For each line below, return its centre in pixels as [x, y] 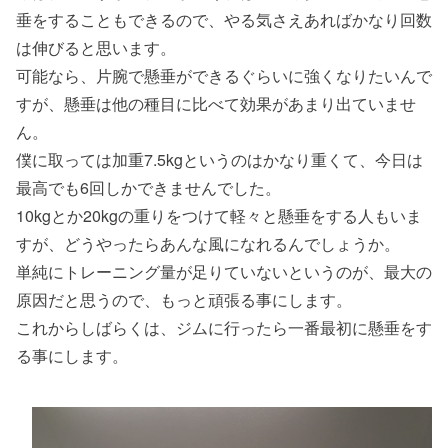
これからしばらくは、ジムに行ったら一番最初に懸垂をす [224, 327]
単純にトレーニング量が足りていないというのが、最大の [224, 271]
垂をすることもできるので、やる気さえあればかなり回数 [224, 19]
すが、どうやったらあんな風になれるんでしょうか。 [208, 243]
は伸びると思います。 [96, 47]
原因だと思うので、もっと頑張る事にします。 [184, 299]
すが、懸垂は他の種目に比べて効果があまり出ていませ [216, 103]
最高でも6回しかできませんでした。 [148, 187]
